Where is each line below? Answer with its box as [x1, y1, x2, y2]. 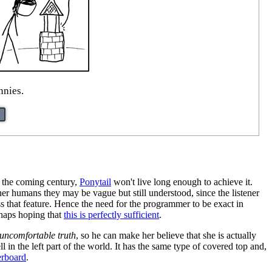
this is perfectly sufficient [64, 209, 159, 220]
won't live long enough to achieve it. [111, 176, 253, 187]
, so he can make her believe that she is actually [76, 229, 256, 240]
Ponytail [80, 176, 111, 187]
